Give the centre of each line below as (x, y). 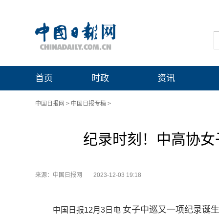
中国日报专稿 (88, 104)
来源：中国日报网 (59, 175)
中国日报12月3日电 (88, 210)
